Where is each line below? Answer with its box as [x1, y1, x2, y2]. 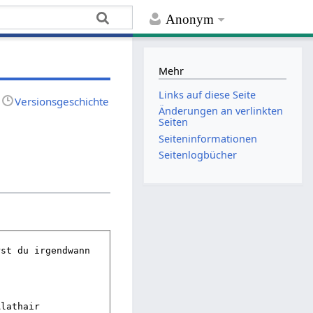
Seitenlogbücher [159, 147, 238, 161]
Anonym [166, 12, 214, 27]
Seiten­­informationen [159, 131, 258, 145]
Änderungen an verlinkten [159, 104, 284, 118]
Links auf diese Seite [159, 88, 256, 102]
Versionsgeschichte [15, 94, 110, 108]
